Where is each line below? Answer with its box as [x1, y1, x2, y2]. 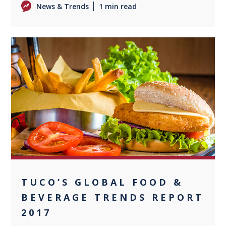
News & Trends [36, 1, 89, 11]
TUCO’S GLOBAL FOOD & [21, 176, 184, 188]
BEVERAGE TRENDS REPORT [21, 191, 204, 203]
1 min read [99, 1, 137, 11]
